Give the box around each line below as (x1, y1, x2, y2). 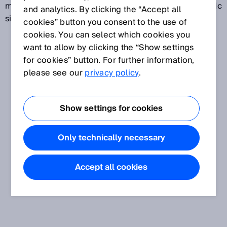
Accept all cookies (75, 160, 148, 174)
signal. (5, 12, 31, 26)
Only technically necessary (57, 131, 165, 145)
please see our (23, 66, 85, 80)
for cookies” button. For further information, (23, 53, 195, 67)
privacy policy (85, 66, 139, 80)
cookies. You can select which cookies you (23, 28, 191, 42)
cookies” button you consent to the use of (23, 15, 187, 29)
